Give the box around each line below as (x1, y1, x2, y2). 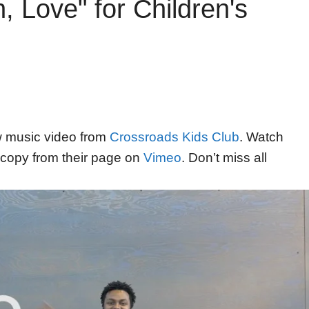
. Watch (239, 130, 283, 145)
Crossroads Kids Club (110, 130, 239, 145)
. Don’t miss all (181, 150, 267, 166)
